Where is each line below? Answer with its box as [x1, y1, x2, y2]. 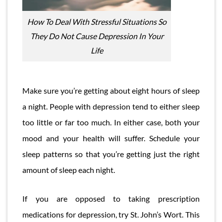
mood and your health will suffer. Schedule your [22, 133, 200, 143]
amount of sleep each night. [22, 165, 115, 174]
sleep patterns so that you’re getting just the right [22, 149, 200, 159]
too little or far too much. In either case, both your [22, 117, 200, 127]
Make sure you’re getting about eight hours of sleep [22, 85, 200, 95]
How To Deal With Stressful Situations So [27, 17, 166, 27]
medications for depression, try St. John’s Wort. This [22, 209, 200, 219]
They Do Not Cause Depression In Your [30, 31, 164, 41]
